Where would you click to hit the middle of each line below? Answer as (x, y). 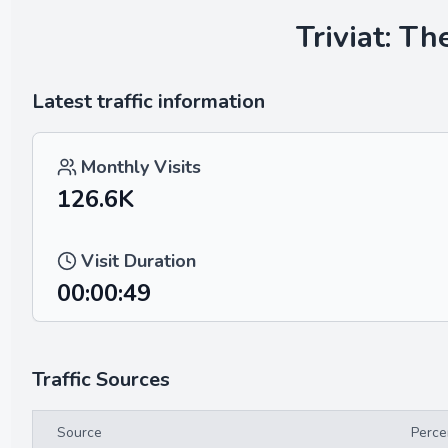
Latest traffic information (148, 101)
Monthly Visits (141, 167)
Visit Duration (138, 261)
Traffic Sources (101, 379)
